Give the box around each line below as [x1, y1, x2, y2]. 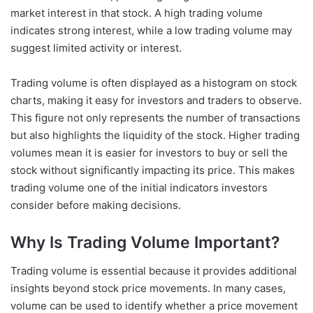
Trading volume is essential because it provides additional [10, 263, 297, 277]
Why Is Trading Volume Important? [10, 233, 280, 253]
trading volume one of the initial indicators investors [10, 181, 268, 195]
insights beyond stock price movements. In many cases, [10, 281, 286, 295]
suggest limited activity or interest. [10, 41, 182, 55]
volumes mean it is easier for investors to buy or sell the [10, 146, 288, 160]
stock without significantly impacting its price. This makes [10, 163, 295, 177]
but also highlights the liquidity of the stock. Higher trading [10, 129, 300, 143]
